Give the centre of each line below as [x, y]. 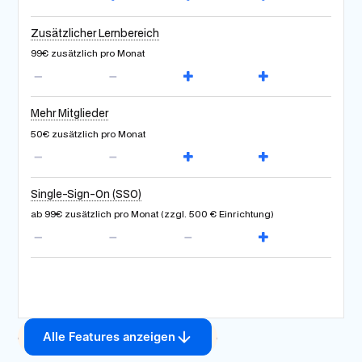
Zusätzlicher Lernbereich [95, 33]
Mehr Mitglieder [70, 114]
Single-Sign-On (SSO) [86, 194]
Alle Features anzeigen [109, 337]
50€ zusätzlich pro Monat [88, 133]
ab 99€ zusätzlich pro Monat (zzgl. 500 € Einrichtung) [153, 214]
